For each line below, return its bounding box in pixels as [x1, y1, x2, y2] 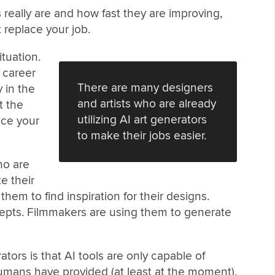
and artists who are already [77, 96, 217, 112]
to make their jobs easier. [77, 128, 207, 144]
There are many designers [77, 80, 214, 96]
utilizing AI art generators [77, 112, 207, 128]
